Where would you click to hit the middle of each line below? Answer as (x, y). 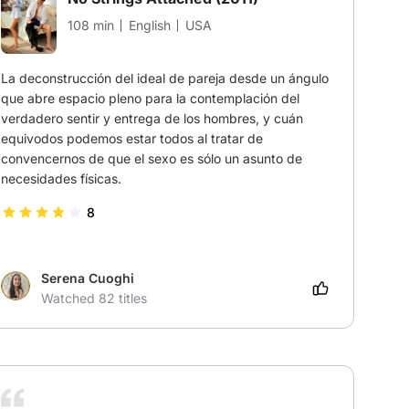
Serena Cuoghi (87, 278)
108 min (90, 26)
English (149, 26)
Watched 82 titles (94, 299)
